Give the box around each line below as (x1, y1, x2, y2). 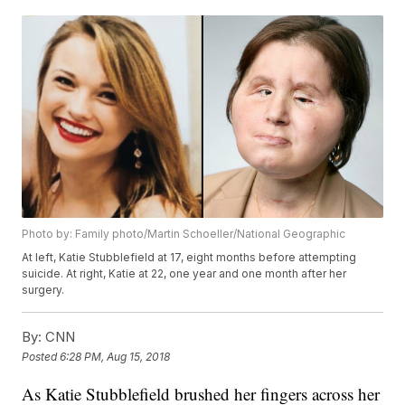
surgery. (22, 283, 68, 297)
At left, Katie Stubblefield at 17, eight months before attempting (22, 250, 357, 265)
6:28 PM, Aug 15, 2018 (60, 349, 171, 363)
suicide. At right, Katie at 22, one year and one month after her (22, 267, 347, 281)
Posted (22, 349, 61, 363)
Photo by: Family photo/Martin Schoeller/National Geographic (22, 227, 346, 241)
